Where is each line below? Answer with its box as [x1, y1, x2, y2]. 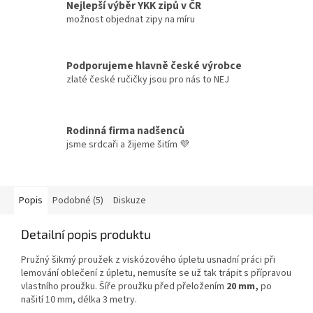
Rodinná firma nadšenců [66, 123, 184, 139]
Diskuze [113, 194, 146, 208]
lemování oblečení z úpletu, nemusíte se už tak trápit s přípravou [21, 266, 291, 281]
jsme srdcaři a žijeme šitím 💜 [66, 138, 189, 152]
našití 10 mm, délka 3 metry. [21, 293, 137, 307]
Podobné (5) [52, 194, 103, 208]
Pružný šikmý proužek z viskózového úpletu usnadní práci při [21, 253, 275, 268]
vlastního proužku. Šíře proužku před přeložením [21, 279, 226, 294]
